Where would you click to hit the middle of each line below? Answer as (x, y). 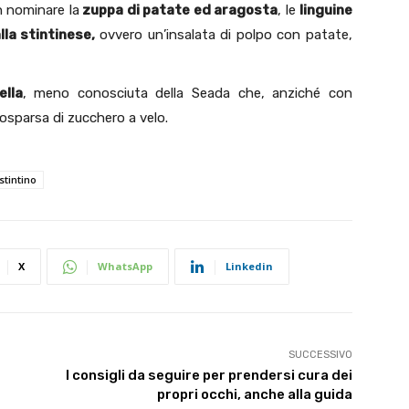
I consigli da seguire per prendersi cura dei (209, 376)
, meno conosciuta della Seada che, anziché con (187, 94)
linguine (326, 10)
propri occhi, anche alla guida (254, 395)
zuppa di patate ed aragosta (178, 10)
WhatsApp (125, 267)
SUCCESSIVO (320, 355)
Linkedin (249, 267)
